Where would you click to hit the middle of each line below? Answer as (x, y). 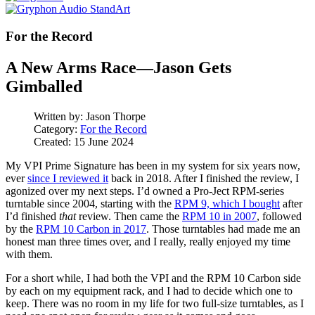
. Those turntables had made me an (223, 229)
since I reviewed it (68, 178)
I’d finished (32, 216)
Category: (57, 129)
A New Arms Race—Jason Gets (118, 67)
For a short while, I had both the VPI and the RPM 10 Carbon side (153, 278)
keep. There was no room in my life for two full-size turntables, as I (155, 303)
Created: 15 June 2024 (84, 141)
